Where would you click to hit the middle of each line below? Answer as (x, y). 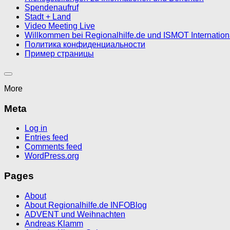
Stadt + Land (48, 17)
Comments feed (53, 147)
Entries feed (46, 138)
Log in (36, 128)
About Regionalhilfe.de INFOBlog (86, 205)
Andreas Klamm (54, 223)
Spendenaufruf (52, 7)
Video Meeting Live (60, 26)
